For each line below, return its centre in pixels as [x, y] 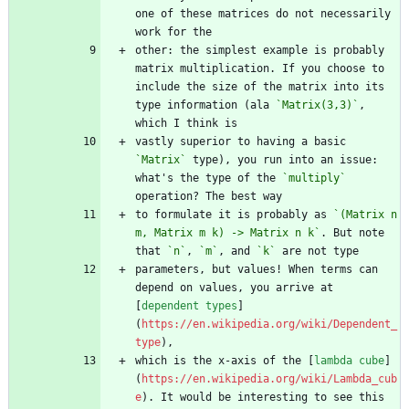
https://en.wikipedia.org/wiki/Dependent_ [269, 325]
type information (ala [205, 105]
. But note [352, 233]
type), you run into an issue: [282, 160]
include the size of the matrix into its [260, 87]
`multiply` [314, 178]
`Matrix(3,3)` [317, 105]
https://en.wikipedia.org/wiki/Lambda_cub [269, 379]
